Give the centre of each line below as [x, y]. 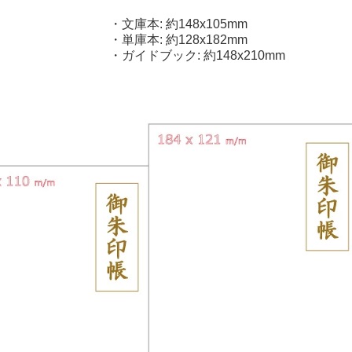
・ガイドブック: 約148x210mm [197, 55]
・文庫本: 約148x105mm [178, 24]
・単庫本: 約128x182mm [178, 40]
